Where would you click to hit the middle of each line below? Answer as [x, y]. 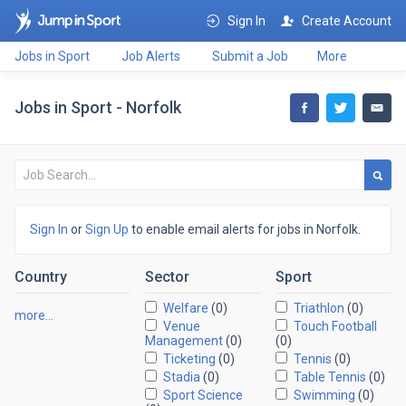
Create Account [347, 21]
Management [184, 341]
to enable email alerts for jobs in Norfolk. [245, 229]
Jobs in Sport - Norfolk [98, 107]
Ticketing [189, 359]
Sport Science [203, 395]
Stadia [181, 377]
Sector [167, 277]
